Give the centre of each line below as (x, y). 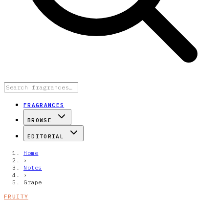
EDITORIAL (46, 136)
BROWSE (40, 120)
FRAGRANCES (44, 105)
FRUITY (16, 197)
